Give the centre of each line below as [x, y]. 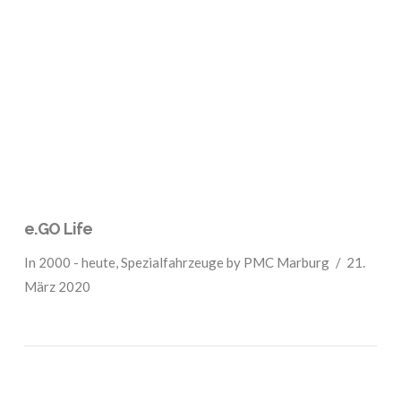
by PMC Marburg [276, 262]
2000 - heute [77, 262]
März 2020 [57, 286]
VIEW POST [200, 122]
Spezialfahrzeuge [172, 262]
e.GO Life [58, 228]
